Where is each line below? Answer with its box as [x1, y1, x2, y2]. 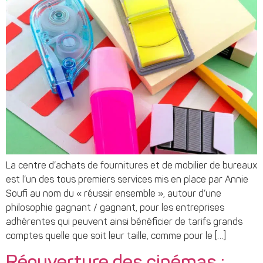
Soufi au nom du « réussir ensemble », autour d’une [6, 190, 221, 200]
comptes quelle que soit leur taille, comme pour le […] [6, 232, 226, 242]
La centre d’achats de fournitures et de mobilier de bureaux [6, 161, 257, 171]
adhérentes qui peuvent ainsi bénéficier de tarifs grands [6, 218, 242, 228]
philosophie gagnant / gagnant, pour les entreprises [6, 204, 224, 214]
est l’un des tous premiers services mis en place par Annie [6, 176, 248, 186]
